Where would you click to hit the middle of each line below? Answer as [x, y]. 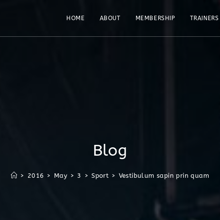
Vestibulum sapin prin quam [164, 176]
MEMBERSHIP [155, 18]
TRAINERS [204, 18]
